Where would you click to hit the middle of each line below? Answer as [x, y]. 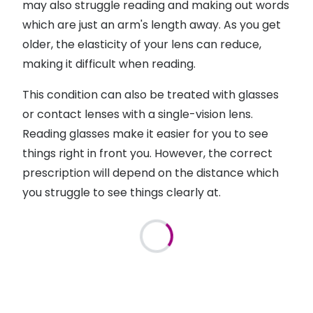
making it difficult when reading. [109, 64]
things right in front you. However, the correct [147, 153]
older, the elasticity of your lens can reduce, [142, 44]
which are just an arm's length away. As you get [152, 24]
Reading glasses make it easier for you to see [145, 133]
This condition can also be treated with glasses [151, 94]
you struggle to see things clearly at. [122, 192]
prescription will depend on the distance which [151, 173]
